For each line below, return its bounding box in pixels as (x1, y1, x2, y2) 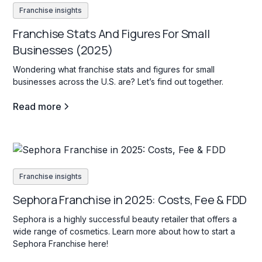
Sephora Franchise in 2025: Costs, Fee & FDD (13, 191, 247, 208)
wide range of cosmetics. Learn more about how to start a (13, 226, 236, 236)
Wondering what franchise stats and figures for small (13, 64, 215, 75)
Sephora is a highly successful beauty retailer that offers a (13, 213, 237, 224)
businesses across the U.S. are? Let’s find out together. (13, 77, 224, 87)
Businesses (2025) (13, 42, 113, 58)
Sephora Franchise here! (13, 238, 109, 249)
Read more (13, 101, 62, 113)
